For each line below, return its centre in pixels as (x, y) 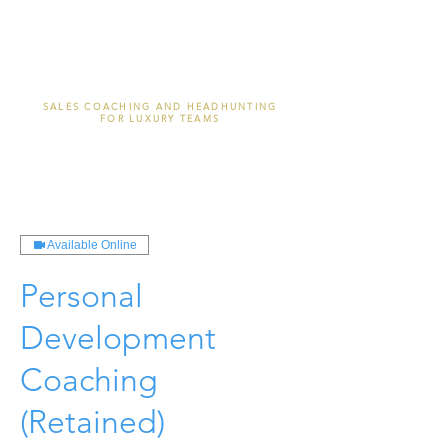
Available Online (92, 245)
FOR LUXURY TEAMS (160, 118)
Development (118, 338)
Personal (81, 296)
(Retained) (92, 422)
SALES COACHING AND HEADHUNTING (160, 106)
